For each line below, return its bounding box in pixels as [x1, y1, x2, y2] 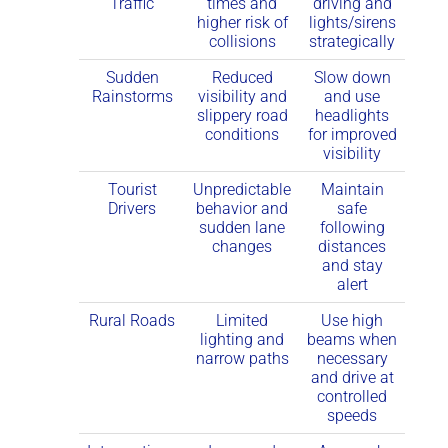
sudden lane [199, 217, 285, 237]
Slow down [313, 67, 391, 87]
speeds [327, 405, 377, 425]
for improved [307, 124, 397, 144]
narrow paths [195, 348, 289, 368]
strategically [309, 31, 395, 51]
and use [324, 86, 380, 106]
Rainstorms [91, 86, 173, 106]
